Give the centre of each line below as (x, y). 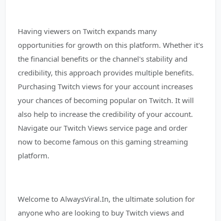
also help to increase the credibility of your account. (105, 114)
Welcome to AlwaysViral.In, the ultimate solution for (106, 199)
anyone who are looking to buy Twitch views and (101, 213)
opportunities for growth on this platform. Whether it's (110, 45)
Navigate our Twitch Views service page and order (103, 128)
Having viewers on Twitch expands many (87, 31)
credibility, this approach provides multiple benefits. (106, 73)
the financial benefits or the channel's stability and (103, 59)
